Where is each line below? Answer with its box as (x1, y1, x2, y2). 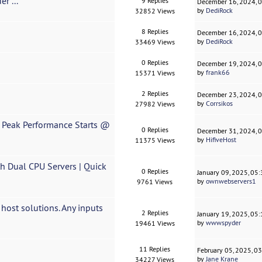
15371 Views (135, 68, 175, 78)
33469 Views (135, 37, 175, 47)
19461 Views (135, 219, 175, 228)
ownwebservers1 (206, 177, 257, 186)
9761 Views (137, 177, 173, 187)
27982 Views (135, 99, 175, 109)
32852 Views (135, 6, 175, 16)
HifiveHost (206, 135, 237, 144)
